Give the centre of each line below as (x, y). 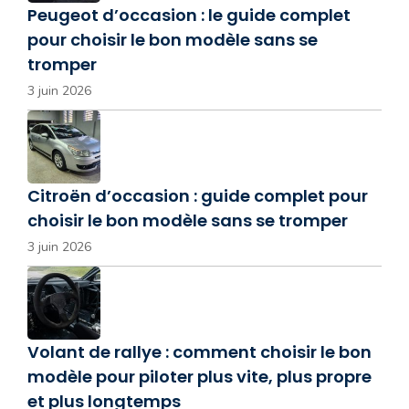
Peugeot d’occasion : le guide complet (189, 15)
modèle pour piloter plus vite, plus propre (199, 376)
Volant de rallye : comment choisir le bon (199, 351)
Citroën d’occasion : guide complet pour (198, 195)
